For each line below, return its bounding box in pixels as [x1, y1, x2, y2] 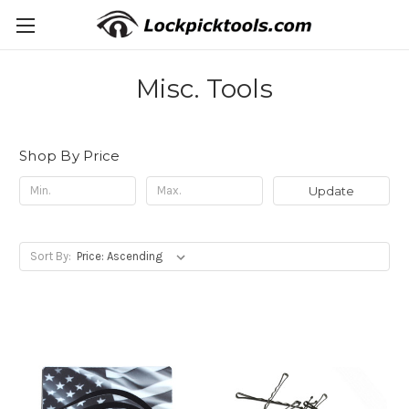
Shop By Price [19, 147, 121, 164]
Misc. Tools [136, 73, 273, 104]
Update [308, 183, 354, 198]
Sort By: [29, 248, 71, 263]
